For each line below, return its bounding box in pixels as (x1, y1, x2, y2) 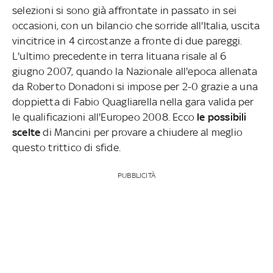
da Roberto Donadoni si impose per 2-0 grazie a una (12, 80, 258, 93)
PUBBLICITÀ (117, 171, 155, 180)
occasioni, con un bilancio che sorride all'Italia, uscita (12, 19, 260, 32)
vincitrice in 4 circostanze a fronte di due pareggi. (12, 34, 243, 47)
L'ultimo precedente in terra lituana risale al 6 (12, 49, 227, 62)
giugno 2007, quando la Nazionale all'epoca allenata (12, 65, 258, 77)
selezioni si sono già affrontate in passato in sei (12, 4, 236, 16)
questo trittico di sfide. (12, 141, 121, 154)
